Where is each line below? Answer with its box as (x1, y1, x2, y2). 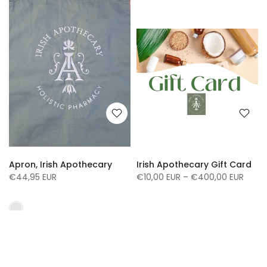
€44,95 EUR (9, 170, 57, 183)
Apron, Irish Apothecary (9, 158, 112, 170)
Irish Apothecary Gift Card (136, 158, 252, 170)
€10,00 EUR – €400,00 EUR (136, 170, 244, 183)
